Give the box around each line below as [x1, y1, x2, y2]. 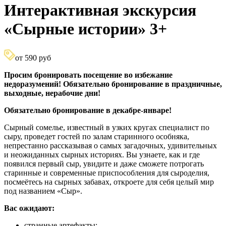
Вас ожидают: [4, 203, 54, 212]
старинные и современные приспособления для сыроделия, [4, 168, 209, 177]
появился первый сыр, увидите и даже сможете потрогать [4, 159, 204, 168]
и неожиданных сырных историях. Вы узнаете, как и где [4, 150, 200, 159]
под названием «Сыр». [4, 186, 82, 195]
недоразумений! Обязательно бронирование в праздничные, [4, 79, 222, 88]
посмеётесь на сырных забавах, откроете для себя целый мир [4, 177, 214, 186]
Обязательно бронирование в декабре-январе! [4, 105, 172, 115]
